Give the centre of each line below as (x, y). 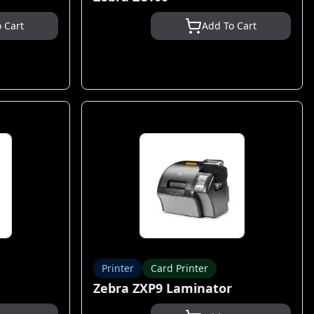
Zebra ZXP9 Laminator (163, 288)
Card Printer (179, 268)
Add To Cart (229, 26)
